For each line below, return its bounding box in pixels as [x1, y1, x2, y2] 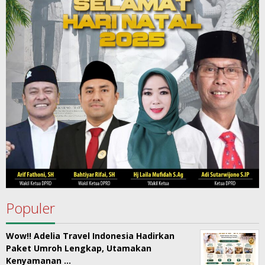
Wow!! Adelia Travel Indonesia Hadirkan [6, 230, 174, 241]
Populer [6, 198, 55, 218]
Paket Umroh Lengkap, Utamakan [6, 243, 151, 254]
